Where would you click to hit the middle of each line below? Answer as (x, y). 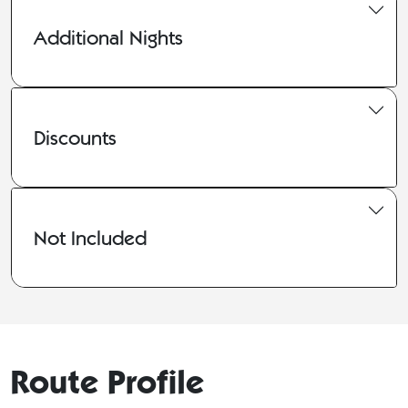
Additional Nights (108, 37)
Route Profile (107, 382)
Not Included (90, 237)
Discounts (75, 137)
